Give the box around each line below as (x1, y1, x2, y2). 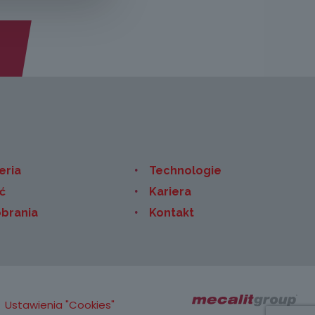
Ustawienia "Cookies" (4, 297, 115, 312)
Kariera (148, 185, 191, 198)
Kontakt (148, 206, 194, 219)
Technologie (148, 164, 221, 177)
